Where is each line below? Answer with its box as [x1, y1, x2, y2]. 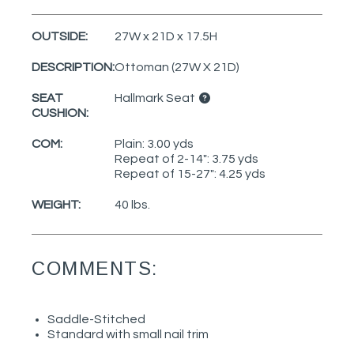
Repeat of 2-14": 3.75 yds [115, 152, 258, 165]
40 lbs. [115, 198, 150, 211]
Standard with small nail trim [47, 328, 209, 341]
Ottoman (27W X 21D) [115, 60, 239, 73]
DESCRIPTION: [32, 60, 115, 73]
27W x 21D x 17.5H [115, 29, 217, 43]
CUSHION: [32, 106, 88, 119]
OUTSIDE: [32, 29, 88, 43]
